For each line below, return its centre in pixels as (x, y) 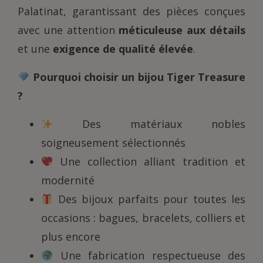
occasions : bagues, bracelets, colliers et (143, 218)
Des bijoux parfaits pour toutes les (149, 199)
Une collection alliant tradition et (149, 162)
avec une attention (68, 30)
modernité (68, 181)
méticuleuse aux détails (182, 30)
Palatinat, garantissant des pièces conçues (131, 11)
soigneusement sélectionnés (113, 143)
